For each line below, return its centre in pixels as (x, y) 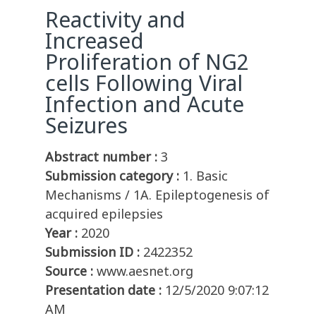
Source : (69, 271)
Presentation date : (103, 290)
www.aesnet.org (145, 271)
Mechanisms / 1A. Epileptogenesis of (157, 195)
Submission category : (112, 176)
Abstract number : (101, 157)
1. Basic (205, 176)
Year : (61, 233)
